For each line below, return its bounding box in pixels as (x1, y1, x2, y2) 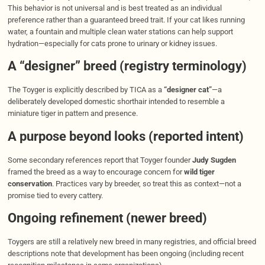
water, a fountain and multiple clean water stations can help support (7, 27, 233, 36)
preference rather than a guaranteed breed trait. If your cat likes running (7, 15, 245, 24)
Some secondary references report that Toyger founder (7, 155, 192, 164)
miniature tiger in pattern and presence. (7, 109, 140, 118)
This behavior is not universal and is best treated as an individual (7, 3, 222, 12)
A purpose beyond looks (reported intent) (7, 128, 244, 144)
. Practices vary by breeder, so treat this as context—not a (51, 179, 241, 188)
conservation (7, 179, 52, 188)
